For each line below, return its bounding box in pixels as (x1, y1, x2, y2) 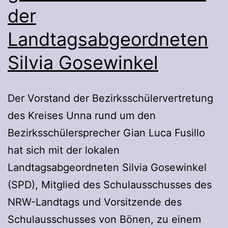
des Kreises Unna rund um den (8, 109, 156, 122)
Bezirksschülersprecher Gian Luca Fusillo (8, 126, 205, 139)
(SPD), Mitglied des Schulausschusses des (8, 178, 212, 191)
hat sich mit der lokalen (8, 144, 120, 156)
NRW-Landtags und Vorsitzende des (8, 195, 182, 208)
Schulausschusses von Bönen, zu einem (8, 213, 201, 225)
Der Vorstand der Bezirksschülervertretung (8, 92, 213, 104)
